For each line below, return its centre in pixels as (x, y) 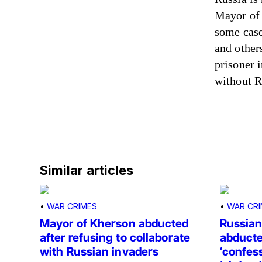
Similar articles (87, 170)
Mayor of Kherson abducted (114, 224)
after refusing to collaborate (115, 238)
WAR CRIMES (72, 206)
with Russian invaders (99, 252)
